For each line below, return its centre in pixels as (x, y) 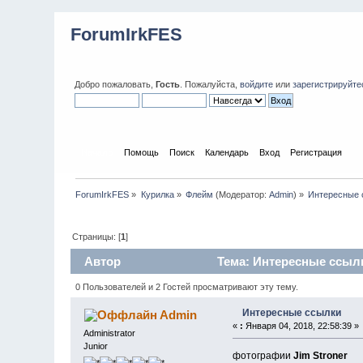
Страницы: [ (97, 236)
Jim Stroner (320, 355)
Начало (97, 152)
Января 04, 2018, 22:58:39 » (301, 325)
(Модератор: (241, 194)
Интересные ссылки (292, 312)
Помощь (141, 152)
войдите (257, 84)
